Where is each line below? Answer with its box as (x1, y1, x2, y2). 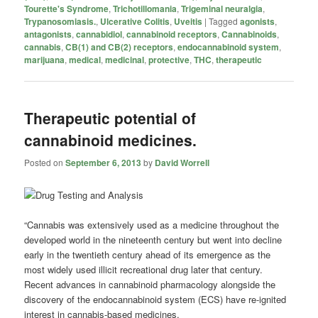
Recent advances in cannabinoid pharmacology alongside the (24, 277, 276, 291)
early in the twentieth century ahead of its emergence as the (24, 247, 271, 261)
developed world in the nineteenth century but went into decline (24, 232, 283, 246)
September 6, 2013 (65, 155, 142, 169)
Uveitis (174, 14, 203, 28)
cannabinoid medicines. (24, 129, 197, 151)
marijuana (24, 53, 65, 66)
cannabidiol (76, 27, 123, 40)
